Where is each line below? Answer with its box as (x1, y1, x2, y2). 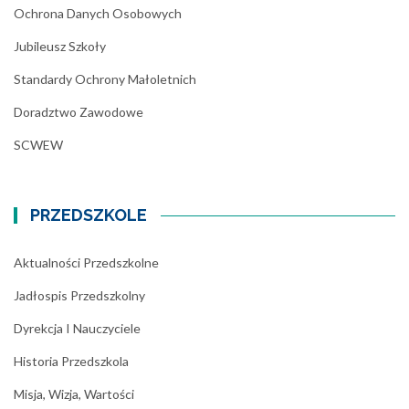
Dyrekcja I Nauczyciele (14, 320, 141, 336)
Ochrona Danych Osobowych (14, 5, 182, 21)
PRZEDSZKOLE (30, 205, 148, 225)
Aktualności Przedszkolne (14, 255, 159, 270)
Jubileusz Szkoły (14, 38, 106, 54)
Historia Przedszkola (14, 353, 129, 369)
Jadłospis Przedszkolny (14, 288, 145, 303)
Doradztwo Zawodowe (14, 104, 143, 120)
